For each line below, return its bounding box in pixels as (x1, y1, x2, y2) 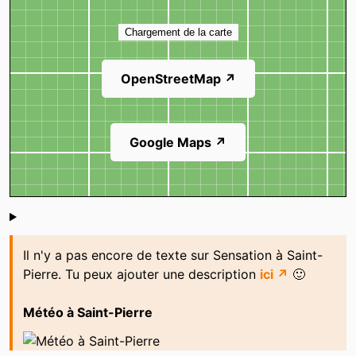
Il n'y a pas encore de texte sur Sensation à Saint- (22, 246, 323, 263)
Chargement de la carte (124, 25, 232, 38)
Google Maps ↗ (130, 133, 226, 150)
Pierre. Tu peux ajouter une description (22, 265, 260, 282)
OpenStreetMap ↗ (120, 70, 236, 87)
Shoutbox (9, 208, 99, 232)
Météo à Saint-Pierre (22, 304, 153, 320)
